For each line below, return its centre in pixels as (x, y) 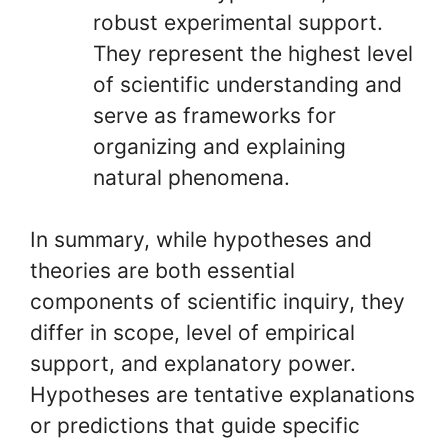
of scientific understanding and (247, 84)
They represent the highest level (253, 53)
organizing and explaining (219, 146)
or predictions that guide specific (195, 425)
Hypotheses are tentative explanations (222, 394)
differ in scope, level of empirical (192, 332)
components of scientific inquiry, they (217, 301)
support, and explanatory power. (193, 363)
